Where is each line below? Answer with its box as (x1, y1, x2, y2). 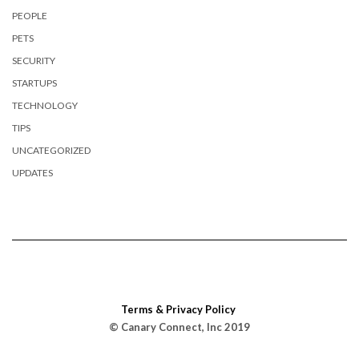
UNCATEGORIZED (12, 143, 91, 156)
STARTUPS (12, 76, 57, 89)
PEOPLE (12, 9, 47, 22)
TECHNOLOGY (12, 99, 78, 111)
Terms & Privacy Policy (121, 302, 236, 316)
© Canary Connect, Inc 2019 (109, 320, 250, 333)
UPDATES (12, 166, 53, 179)
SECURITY (12, 54, 55, 67)
